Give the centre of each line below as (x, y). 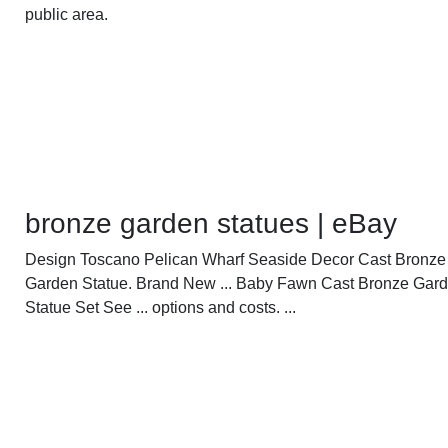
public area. (67, 14)
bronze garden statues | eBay (211, 223)
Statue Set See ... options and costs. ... (161, 307)
